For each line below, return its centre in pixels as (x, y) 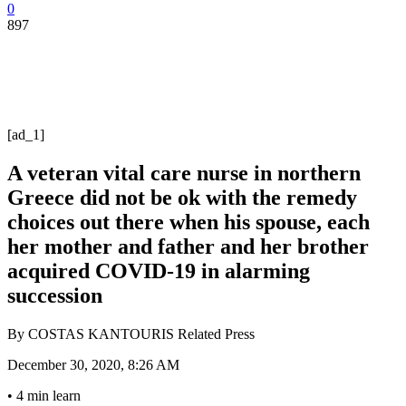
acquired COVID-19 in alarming (159, 271)
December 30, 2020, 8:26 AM (93, 364)
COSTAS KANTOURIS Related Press (140, 333)
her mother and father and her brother (188, 246)
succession (55, 295)
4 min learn (48, 395)
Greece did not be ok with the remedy (182, 197)
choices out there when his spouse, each (188, 222)
